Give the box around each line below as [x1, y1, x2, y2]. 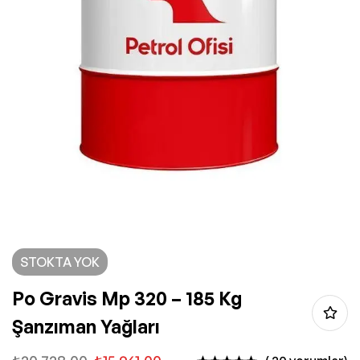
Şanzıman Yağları [12, 315, 160, 339]
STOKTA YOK [20, 254, 100, 271]
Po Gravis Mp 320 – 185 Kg [12, 287, 242, 311]
